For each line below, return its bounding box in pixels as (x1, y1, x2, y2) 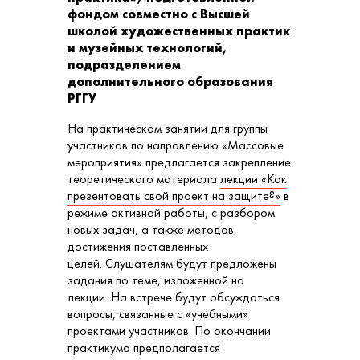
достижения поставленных (67, 237, 208, 255)
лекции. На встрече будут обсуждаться (67, 288, 280, 305)
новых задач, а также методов (67, 220, 234, 238)
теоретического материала (67, 170, 220, 187)
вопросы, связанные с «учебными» (67, 305, 248, 322)
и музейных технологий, (67, 39, 228, 56)
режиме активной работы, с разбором (67, 203, 275, 221)
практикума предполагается (67, 338, 220, 356)
